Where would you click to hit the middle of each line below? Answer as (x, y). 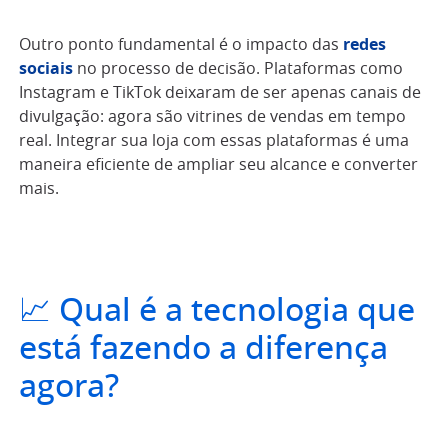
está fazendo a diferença (203, 348)
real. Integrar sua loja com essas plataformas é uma (214, 140)
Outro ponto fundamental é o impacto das (181, 44)
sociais (46, 68)
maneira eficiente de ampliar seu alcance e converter (218, 164)
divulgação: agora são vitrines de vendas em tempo (212, 116)
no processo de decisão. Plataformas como (238, 68)
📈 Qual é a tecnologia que (217, 310)
